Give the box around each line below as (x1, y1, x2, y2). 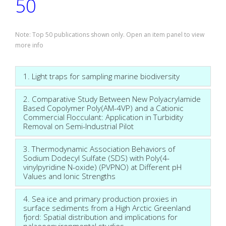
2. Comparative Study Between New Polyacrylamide (23, 93, 201, 104)
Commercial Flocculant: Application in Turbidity (23, 111, 183, 122)
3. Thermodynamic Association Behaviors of (23, 143, 175, 154)
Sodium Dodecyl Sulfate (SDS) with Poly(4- (23, 152, 169, 163)
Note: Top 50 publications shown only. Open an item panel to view (15, 30, 204, 39)
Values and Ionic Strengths (23, 171, 116, 181)
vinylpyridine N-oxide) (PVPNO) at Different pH (23, 161, 182, 172)
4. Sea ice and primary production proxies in (23, 193, 177, 204)
